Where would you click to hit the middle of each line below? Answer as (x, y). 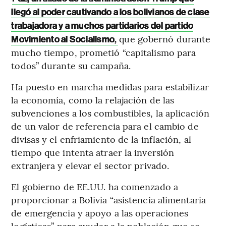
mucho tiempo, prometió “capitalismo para (104, 52)
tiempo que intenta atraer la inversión (93, 152)
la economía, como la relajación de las (93, 100)
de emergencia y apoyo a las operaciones (100, 213)
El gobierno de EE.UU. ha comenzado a (95, 187)
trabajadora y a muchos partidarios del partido (102, 26)
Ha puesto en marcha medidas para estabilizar (110, 87)
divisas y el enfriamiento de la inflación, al (101, 139)
